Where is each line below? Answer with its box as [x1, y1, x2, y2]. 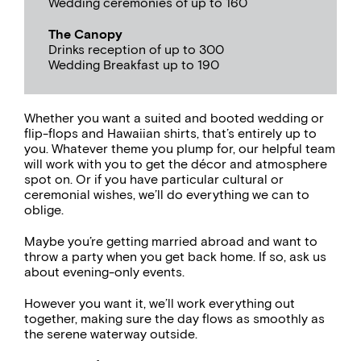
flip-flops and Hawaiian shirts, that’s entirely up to [24, 126, 317, 142]
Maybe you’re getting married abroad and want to [24, 234, 317, 250]
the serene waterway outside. [24, 326, 197, 342]
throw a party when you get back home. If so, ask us [24, 249, 326, 265]
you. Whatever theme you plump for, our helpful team [24, 141, 335, 157]
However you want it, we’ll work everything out [24, 296, 295, 312]
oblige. [24, 202, 64, 218]
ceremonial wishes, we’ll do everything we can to [24, 187, 309, 203]
